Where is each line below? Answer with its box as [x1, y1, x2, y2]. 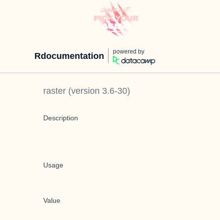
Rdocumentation [34, 51, 104, 61]
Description [43, 114, 78, 122]
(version [66, 86, 102, 96]
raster [43, 86, 66, 96]
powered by [113, 48, 144, 55]
